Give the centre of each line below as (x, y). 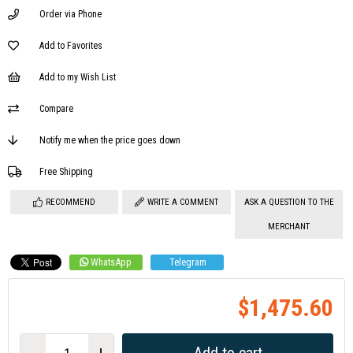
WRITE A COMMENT (182, 203)
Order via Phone (71, 15)
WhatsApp (111, 262)
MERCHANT (289, 227)
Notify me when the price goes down (110, 141)
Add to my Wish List (78, 78)
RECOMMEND (70, 203)
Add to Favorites (71, 46)
